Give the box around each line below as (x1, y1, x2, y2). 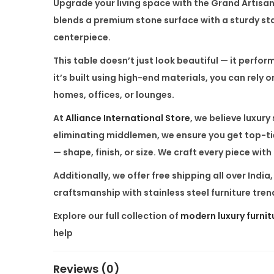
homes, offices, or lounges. (53, 88, 174, 101)
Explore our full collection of (53, 209, 180, 222)
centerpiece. (53, 31, 111, 43)
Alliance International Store (65, 111, 190, 124)
